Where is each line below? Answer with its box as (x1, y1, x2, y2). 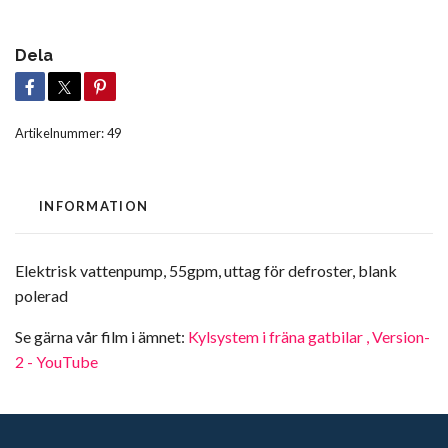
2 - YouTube (15, 351, 98, 371)
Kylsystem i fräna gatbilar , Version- (188, 326, 430, 346)
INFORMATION (39, 197, 149, 214)
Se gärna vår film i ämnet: (15, 326, 188, 346)
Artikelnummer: (15, 124, 104, 141)
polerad (15, 285, 68, 305)
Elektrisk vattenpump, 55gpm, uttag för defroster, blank (15, 260, 397, 280)
